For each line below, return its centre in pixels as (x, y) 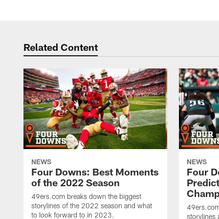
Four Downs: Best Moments (95, 172)
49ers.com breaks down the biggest (86, 197)
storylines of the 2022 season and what (92, 206)
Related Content (61, 47)
